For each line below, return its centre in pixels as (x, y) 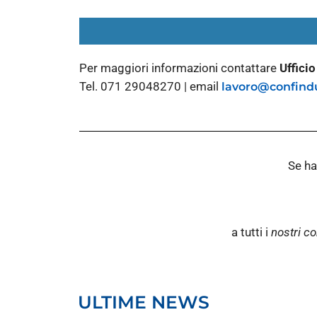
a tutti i (249, 232)
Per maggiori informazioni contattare (179, 68)
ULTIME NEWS (144, 302)
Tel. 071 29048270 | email (150, 87)
